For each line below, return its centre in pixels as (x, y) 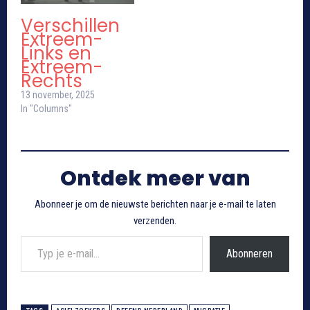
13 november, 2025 (58, 95)
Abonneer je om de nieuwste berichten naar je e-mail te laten (155, 204)
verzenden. (155, 221)
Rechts (52, 81)
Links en (56, 54)
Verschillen (70, 26)
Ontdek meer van (155, 179)
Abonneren (249, 254)
